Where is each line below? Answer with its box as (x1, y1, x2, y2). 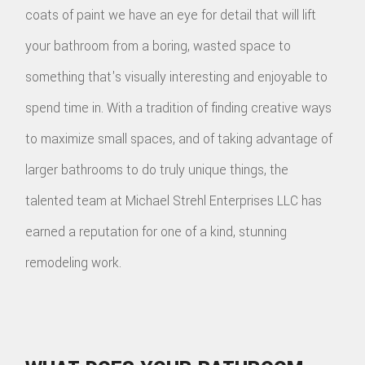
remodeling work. (25, 253, 122, 272)
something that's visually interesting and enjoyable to (25, 67, 328, 86)
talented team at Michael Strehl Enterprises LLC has (25, 191, 323, 210)
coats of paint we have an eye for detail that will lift (25, 5, 317, 24)
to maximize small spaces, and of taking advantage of (25, 129, 333, 148)
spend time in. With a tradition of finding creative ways (25, 98, 332, 117)
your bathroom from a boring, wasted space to (25, 36, 292, 55)
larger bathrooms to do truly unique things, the (25, 160, 289, 179)
